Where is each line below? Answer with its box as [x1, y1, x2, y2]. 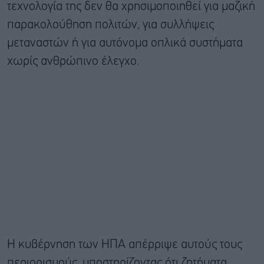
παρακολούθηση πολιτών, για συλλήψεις [7, 19, 214, 31]
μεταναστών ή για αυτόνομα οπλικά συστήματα [7, 38, 243, 49]
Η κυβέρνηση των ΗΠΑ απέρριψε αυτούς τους [7, 239, 242, 251]
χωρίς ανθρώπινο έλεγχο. [7, 56, 140, 68]
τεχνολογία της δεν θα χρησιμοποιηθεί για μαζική [7, 1, 255, 13]
